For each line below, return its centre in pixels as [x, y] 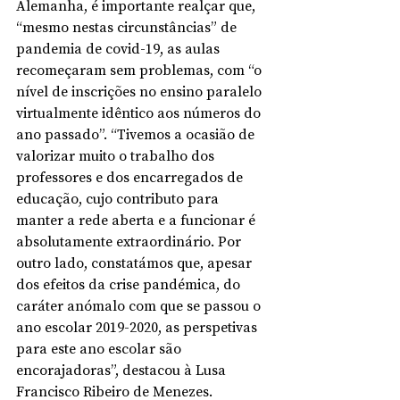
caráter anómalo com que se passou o [140, 305]
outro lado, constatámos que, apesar [136, 262]
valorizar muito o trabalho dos [117, 155]
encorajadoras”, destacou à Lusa [123, 370]
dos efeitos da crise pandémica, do [130, 284]
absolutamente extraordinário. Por [130, 241]
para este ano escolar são [100, 348]
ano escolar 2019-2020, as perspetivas [138, 327]
